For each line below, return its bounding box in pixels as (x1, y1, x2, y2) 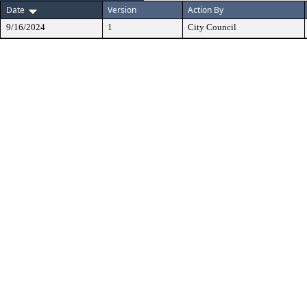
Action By (188, 4, 223, 16)
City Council (188, 22, 236, 32)
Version (108, 4, 136, 16)
